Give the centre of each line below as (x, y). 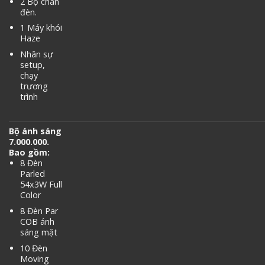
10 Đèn (33, 248)
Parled (32, 174)
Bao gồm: (29, 153)
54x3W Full (41, 185)
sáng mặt (38, 232)
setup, (32, 65)
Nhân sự (36, 54)
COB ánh (37, 221)
